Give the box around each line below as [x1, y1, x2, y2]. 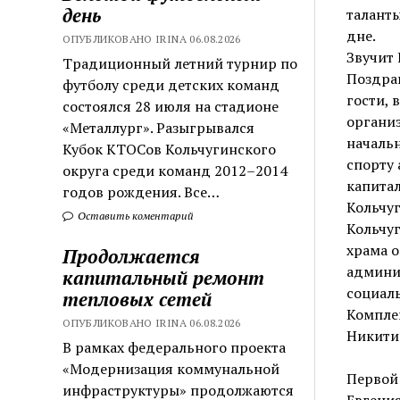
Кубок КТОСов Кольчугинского [62, 138, 277, 159]
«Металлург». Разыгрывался [62, 117, 255, 137]
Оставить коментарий [75, 208, 195, 222]
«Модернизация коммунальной [62, 358, 280, 379]
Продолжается [62, 243, 201, 269]
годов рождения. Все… [62, 181, 221, 202]
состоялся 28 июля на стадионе [62, 96, 279, 116]
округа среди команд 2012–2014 [62, 160, 288, 180]
